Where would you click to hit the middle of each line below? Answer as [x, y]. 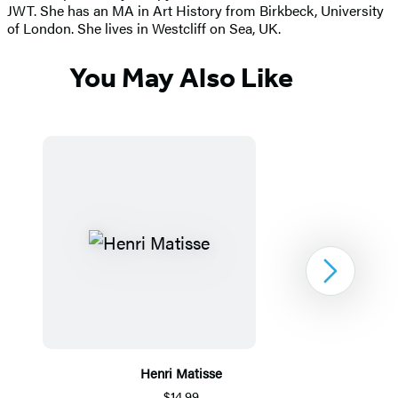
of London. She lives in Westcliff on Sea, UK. [144, 28]
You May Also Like [181, 77]
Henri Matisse [181, 372]
